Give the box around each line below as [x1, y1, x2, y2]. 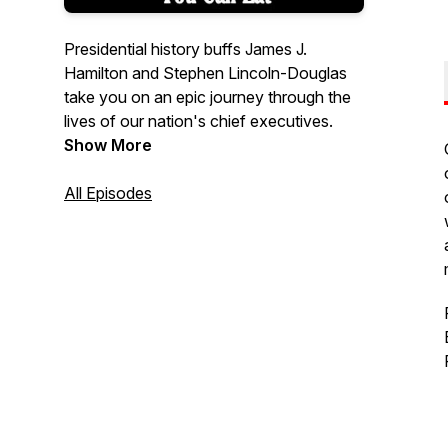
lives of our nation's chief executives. [64, 111, 333, 131]
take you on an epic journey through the [64, 87, 351, 107]
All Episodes [64, 183, 152, 203]
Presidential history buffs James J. [64, 39, 307, 59]
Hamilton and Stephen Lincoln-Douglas [64, 63, 347, 83]
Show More [64, 135, 152, 155]
